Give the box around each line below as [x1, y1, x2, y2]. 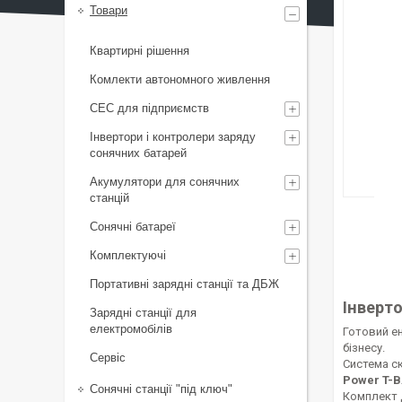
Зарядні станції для [90, 306, 197, 319]
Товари [90, 4, 127, 17]
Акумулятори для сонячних [90, 175, 240, 188]
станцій [90, 191, 129, 205]
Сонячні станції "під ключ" [90, 382, 232, 396]
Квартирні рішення [90, 44, 189, 57]
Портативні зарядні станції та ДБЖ [90, 277, 279, 291]
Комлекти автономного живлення [90, 73, 270, 86]
